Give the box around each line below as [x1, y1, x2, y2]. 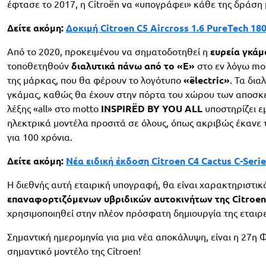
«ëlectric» [183, 75, 230, 86]
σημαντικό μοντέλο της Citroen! [7, 246, 141, 257]
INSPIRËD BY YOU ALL [101, 103, 202, 115]
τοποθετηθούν [7, 61, 71, 72]
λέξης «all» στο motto [7, 103, 101, 115]
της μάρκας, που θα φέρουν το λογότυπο [7, 75, 183, 86]
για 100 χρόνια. [7, 132, 72, 143]
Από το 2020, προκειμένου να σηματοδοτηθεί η [7, 46, 210, 58]
